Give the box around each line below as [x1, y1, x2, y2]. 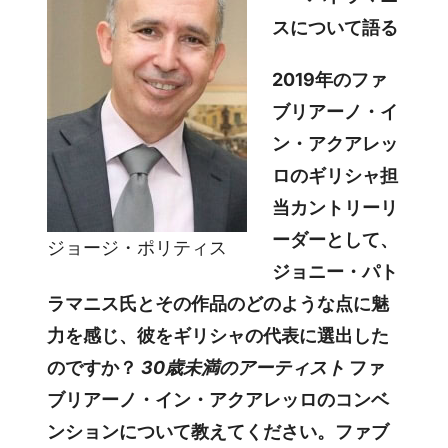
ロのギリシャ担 [272, 164, 399, 186]
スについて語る [272, 16, 399, 38]
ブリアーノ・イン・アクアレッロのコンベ [47, 388, 390, 410]
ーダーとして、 [272, 228, 399, 250]
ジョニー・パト [272, 260, 399, 282]
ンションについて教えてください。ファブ [47, 420, 390, 442]
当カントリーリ [272, 196, 399, 218]
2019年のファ [272, 68, 388, 90]
